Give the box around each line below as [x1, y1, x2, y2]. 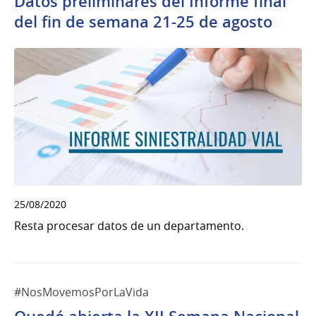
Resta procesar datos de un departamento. [14, 217, 244, 233]
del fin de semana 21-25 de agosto [14, 11, 272, 33]
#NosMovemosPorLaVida [14, 284, 149, 300]
